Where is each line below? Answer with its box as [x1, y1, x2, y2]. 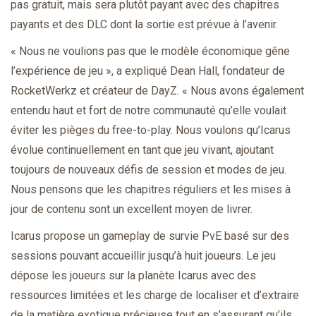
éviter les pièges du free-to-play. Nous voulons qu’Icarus [11, 123, 291, 137]
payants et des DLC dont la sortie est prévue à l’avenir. [11, 17, 278, 31]
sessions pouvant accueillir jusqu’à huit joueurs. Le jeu [11, 248, 276, 262]
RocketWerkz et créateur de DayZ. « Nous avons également [11, 83, 304, 97]
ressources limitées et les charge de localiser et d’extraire [11, 288, 299, 302]
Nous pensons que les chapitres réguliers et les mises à [11, 182, 291, 196]
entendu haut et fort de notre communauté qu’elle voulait [11, 103, 286, 117]
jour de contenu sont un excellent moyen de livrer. [11, 202, 253, 216]
